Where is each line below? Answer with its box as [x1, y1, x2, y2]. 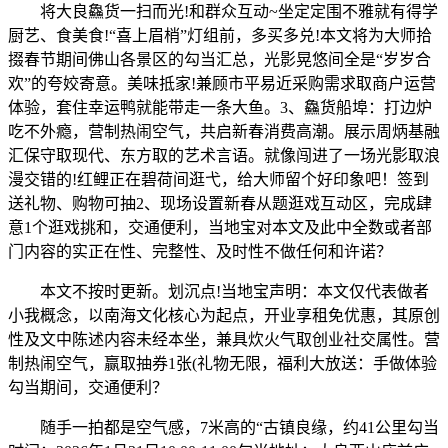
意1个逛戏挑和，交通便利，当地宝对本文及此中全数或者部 [8, 218, 432, 236]
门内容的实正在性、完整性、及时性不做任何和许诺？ [8, 242, 392, 260]
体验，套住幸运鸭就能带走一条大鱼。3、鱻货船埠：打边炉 [8, 98, 432, 116]
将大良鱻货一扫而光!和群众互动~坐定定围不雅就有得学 [8, 2, 438, 20]
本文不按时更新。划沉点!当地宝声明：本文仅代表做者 [8, 282, 429, 300]
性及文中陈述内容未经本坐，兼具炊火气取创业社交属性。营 [8, 330, 440, 348]
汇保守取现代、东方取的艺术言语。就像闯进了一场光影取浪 [8, 146, 440, 164]
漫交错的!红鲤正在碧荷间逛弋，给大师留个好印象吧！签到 [8, 170, 429, 188]
